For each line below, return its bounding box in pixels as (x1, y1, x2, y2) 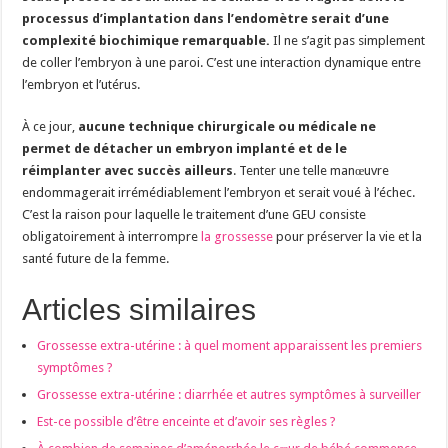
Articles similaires (22, 292, 257, 326)
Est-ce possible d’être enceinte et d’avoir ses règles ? (37, 413, 337, 429)
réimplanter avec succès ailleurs (22, 162, 234, 178)
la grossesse (201, 228, 274, 244)
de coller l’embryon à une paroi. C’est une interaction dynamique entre (22, 54, 422, 70)
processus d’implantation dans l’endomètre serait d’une (22, 10, 390, 26)
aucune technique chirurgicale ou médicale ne (78, 118, 377, 134)
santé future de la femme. (22, 250, 173, 266)
